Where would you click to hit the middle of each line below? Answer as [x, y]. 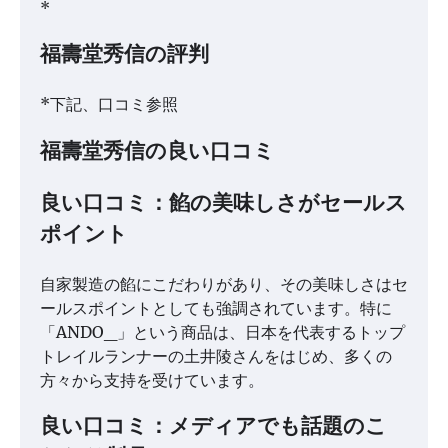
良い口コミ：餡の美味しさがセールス [223, 204]
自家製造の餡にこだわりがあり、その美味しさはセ [224, 283]
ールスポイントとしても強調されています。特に [216, 307]
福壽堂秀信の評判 [124, 56]
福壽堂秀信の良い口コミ [157, 152]
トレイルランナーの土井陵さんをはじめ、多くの [216, 355]
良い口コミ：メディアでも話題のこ [213, 428]
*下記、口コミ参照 [109, 104]
